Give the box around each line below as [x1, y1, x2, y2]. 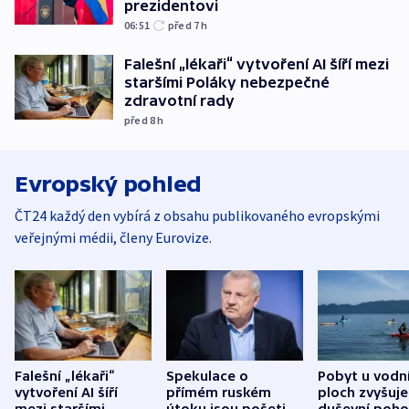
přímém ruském [166, 385, 271, 401]
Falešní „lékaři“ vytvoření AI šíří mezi [124, 55, 389, 72]
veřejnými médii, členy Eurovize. [15, 227, 212, 246]
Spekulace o [166, 369, 248, 384]
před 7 [168, 17, 202, 32]
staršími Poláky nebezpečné [124, 73, 330, 90]
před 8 [124, 112, 158, 127]
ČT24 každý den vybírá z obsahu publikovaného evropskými [15, 205, 380, 225]
